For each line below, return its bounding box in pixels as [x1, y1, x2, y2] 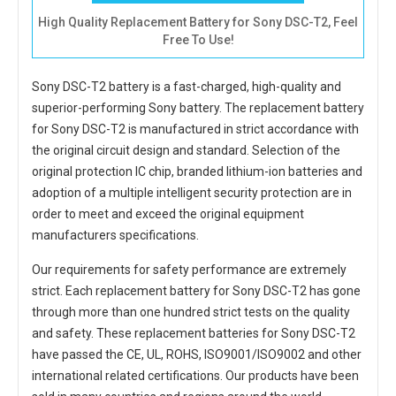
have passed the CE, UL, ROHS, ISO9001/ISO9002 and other [32, 347, 362, 362]
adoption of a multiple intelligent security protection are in [32, 186, 352, 200]
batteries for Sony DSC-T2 [209, 326, 355, 340]
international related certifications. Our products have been [32, 369, 359, 383]
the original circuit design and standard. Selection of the [32, 143, 340, 157]
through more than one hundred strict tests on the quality [32, 305, 350, 319]
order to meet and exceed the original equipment [32, 207, 304, 221]
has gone [307, 284, 361, 298]
